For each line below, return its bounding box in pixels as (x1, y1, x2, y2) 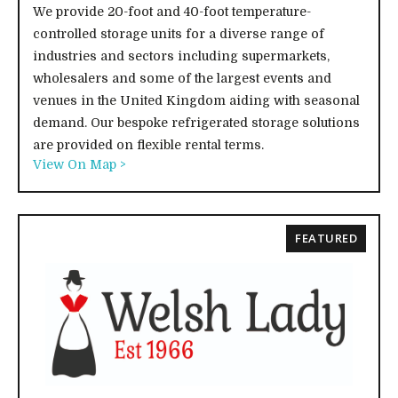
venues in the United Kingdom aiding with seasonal (33, 92, 360, 107)
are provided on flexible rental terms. (33, 137, 264, 152)
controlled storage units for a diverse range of (33, 26, 324, 41)
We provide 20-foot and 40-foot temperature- (33, 4, 311, 19)
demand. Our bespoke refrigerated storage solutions (33, 115, 360, 130)
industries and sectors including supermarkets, (33, 48, 330, 63)
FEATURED (295, 229, 357, 246)
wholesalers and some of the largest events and (33, 70, 331, 85)
